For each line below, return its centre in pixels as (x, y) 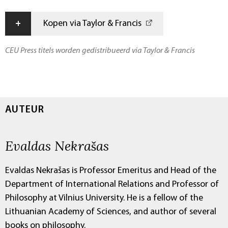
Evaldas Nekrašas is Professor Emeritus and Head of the (111, 171)
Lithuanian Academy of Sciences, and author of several (111, 212)
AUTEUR (25, 110)
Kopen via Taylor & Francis (92, 24)
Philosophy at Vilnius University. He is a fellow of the (104, 198)
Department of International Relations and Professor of (112, 185)
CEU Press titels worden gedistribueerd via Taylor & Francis (100, 51)
